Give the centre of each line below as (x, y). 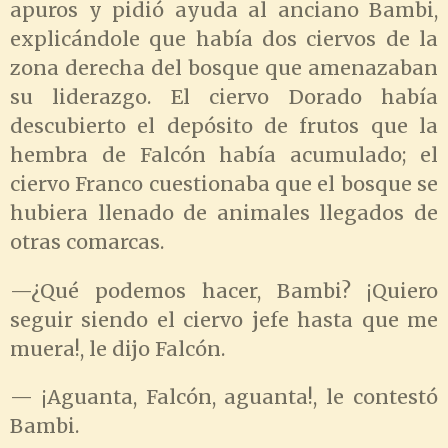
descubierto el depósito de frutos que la (224, 125)
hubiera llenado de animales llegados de (224, 212)
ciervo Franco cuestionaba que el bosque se (224, 183)
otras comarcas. (87, 241)
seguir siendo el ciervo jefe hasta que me (224, 319)
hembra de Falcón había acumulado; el (224, 154)
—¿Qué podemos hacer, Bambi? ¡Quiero (224, 290)
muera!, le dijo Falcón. (117, 348)
